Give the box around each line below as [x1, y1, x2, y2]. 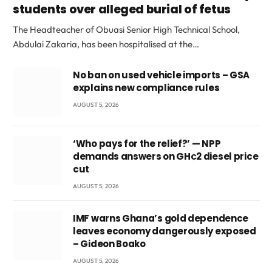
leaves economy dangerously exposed [73, 225, 256, 238]
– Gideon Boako [73, 237, 146, 251]
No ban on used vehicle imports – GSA [73, 69, 250, 82]
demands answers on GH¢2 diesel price [73, 150, 259, 163]
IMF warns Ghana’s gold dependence [73, 212, 249, 225]
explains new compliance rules [73, 81, 220, 95]
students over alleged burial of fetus [13, 1, 231, 18]
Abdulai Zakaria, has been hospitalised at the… [13, 38, 199, 50]
